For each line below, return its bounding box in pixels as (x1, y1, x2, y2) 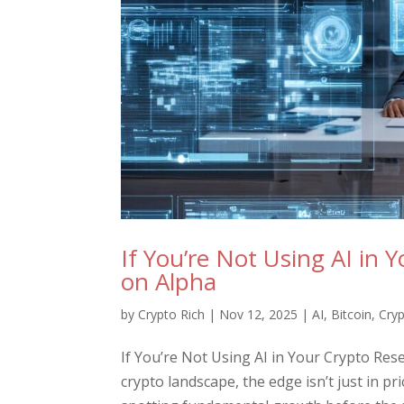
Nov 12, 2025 (219, 305, 298, 323)
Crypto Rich (138, 305, 206, 323)
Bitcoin (331, 305, 372, 323)
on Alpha (121, 264, 217, 298)
